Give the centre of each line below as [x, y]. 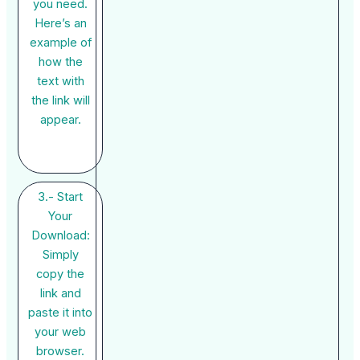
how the [60, 62]
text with [60, 82]
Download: [60, 236]
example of [60, 43]
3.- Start [61, 197]
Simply [60, 255]
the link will [60, 101]
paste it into [61, 313]
